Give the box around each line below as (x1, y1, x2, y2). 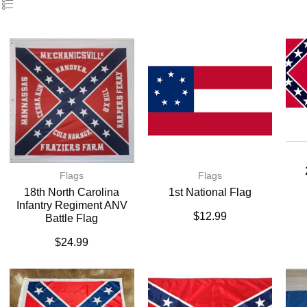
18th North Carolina (24, 186, 120, 198)
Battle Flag (45, 212, 99, 224)
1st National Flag (168, 186, 251, 198)
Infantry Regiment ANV (16, 199, 127, 211)
